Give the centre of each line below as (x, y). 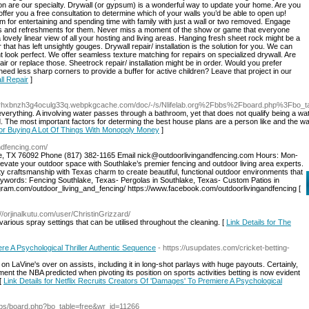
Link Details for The (259, 222)
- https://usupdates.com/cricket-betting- (224, 248)
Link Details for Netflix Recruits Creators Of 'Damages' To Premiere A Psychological (143, 281)
